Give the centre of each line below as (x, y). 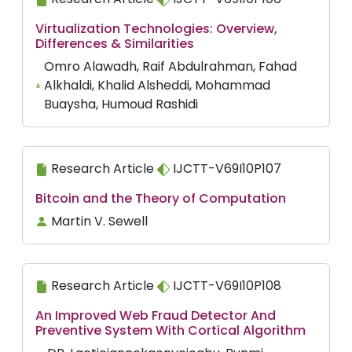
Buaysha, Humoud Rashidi (121, 104)
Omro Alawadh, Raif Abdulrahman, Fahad (170, 66)
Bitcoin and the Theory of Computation (161, 198)
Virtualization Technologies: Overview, (156, 29)
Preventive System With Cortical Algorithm (170, 330)
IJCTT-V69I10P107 (225, 169)
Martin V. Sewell (99, 221)
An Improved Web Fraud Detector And (156, 315)
